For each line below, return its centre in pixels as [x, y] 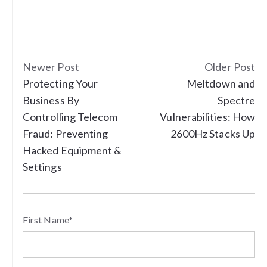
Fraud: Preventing [66, 134]
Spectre [236, 100]
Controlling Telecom [70, 117]
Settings [42, 167]
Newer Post [51, 67]
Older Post [230, 67]
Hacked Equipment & [72, 150]
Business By [51, 100]
